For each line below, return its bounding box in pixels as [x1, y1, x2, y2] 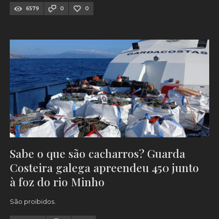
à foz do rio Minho [10, 174, 105, 190]
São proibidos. [10, 197, 56, 206]
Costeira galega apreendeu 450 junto [10, 160, 199, 175]
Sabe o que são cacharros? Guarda [10, 146, 185, 161]
